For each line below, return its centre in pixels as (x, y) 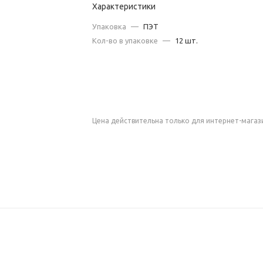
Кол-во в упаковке (125, 41)
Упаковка (109, 26)
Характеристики (124, 6)
